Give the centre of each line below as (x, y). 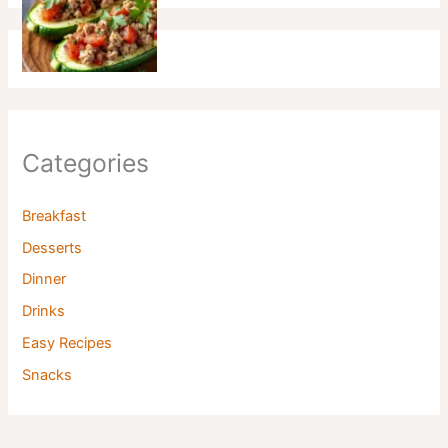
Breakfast (54, 215)
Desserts (52, 247)
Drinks (44, 311)
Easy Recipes (67, 343)
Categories (86, 163)
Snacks (47, 375)
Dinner (44, 279)
